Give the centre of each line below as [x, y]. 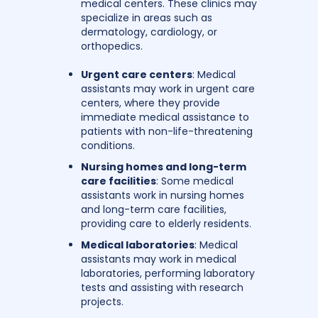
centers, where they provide [150, 103]
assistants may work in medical [159, 259]
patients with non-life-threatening [167, 131]
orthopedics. [112, 46]
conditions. [108, 145]
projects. [102, 301]
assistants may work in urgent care [168, 88]
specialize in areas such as [147, 17]
